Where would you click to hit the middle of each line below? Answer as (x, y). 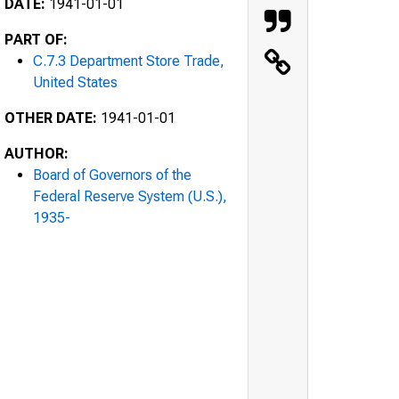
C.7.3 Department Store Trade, (129, 61)
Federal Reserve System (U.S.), (130, 196)
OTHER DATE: (51, 118)
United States (75, 82)
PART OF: (36, 39)
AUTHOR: (37, 153)
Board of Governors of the (112, 175)
